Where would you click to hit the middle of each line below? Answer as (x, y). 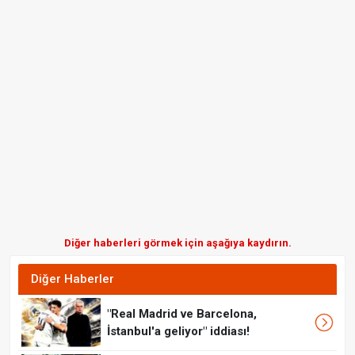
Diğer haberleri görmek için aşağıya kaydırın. (177, 243)
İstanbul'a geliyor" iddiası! (178, 332)
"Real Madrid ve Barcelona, (182, 314)
